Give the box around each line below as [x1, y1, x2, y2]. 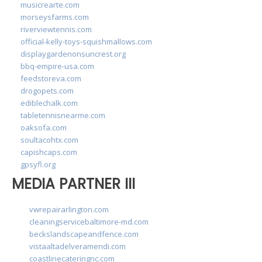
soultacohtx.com [20, 134, 78, 145]
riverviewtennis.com [20, 23, 92, 35]
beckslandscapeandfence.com [29, 229, 139, 240]
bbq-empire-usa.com [20, 60, 94, 71]
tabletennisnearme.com [20, 109, 105, 120]
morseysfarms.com [20, 11, 89, 22]
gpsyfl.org [20, 158, 56, 170]
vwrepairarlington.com [29, 204, 109, 215]
